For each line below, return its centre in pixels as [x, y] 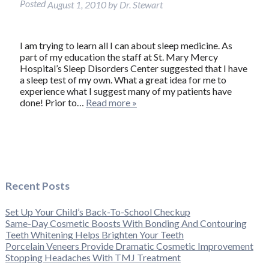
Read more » [111, 102]
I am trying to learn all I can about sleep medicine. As [126, 45]
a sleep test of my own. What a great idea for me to [123, 79]
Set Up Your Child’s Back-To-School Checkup [98, 212]
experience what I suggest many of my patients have [125, 91]
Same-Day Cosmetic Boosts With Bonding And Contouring [126, 223]
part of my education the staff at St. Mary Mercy [119, 56]
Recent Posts [37, 186]
